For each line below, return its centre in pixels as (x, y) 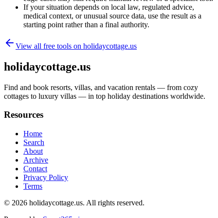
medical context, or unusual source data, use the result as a (112, 16)
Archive (36, 160)
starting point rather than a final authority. (86, 24)
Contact (35, 169)
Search (34, 143)
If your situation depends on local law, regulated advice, (109, 7)
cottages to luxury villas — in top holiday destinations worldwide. (105, 96)
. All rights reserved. (114, 203)
